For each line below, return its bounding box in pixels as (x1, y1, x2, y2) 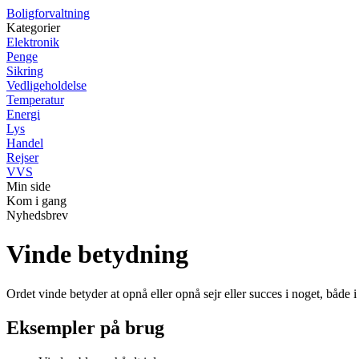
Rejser (6, 151, 38, 164)
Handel (6, 136, 43, 150)
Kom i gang (6, 194, 67, 208)
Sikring (6, 64, 43, 78)
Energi (6, 107, 40, 121)
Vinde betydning (6, 240, 188, 269)
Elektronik (6, 35, 59, 49)
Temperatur (6, 93, 64, 107)
